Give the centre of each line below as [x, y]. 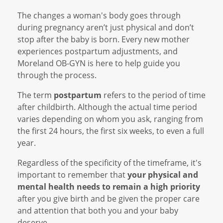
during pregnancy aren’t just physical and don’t [106, 28]
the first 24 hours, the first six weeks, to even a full [111, 131]
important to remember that [72, 175]
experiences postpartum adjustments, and [98, 52]
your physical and [163, 175]
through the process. [57, 75]
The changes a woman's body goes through [99, 16]
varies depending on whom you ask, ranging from [110, 119]
